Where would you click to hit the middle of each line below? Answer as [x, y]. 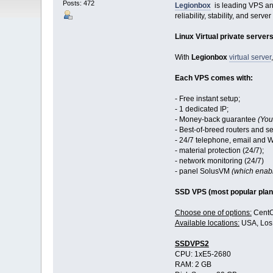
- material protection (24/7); [219, 151]
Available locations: [207, 223]
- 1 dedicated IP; [201, 109]
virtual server [250, 58]
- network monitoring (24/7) [219, 161]
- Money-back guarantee [216, 120]
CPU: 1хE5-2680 [203, 254]
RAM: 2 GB [193, 265]
